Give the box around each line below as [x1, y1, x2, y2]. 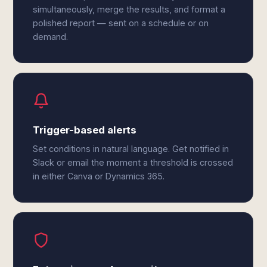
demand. [33, 32, 69, 42]
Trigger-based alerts [33, 124, 137, 136]
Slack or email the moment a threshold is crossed [33, 157, 234, 167]
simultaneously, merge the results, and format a [33, 4, 226, 14]
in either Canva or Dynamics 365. [33, 171, 165, 181]
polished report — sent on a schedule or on [33, 18, 209, 28]
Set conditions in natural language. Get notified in [33, 144, 229, 154]
